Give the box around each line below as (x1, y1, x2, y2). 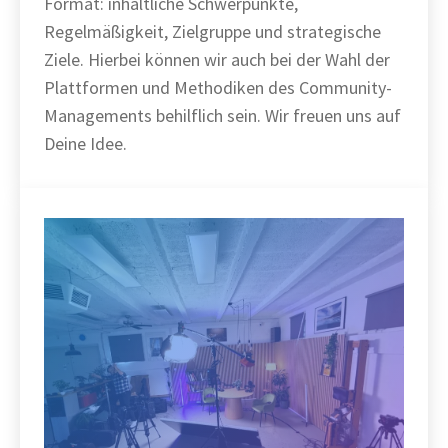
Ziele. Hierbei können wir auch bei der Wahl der (44, 48, 390, 71)
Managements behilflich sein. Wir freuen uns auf (44, 104, 401, 127)
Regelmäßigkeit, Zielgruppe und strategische (44, 20, 381, 43)
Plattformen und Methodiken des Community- (44, 76, 392, 99)
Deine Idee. (44, 132, 127, 155)
